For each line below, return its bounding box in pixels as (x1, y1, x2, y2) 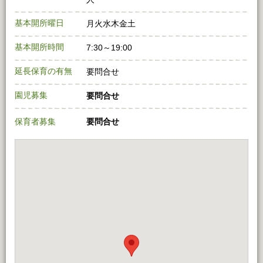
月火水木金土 (86, 19, 136, 29)
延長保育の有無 (15, 66, 72, 76)
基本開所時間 (15, 42, 64, 52)
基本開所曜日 (15, 18, 64, 28)
